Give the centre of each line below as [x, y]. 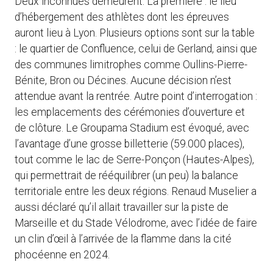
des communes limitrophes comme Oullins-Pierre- [131, 65]
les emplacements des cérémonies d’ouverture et [130, 112]
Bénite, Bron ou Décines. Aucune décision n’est [123, 81]
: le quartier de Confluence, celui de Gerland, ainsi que [136, 49]
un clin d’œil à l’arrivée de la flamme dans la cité [123, 239]
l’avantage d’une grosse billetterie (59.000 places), [129, 144]
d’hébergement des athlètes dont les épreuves [122, 17]
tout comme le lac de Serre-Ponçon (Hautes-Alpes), [134, 160]
